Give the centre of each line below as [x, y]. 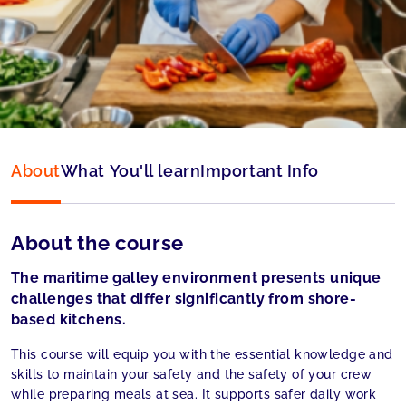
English [170, 62]
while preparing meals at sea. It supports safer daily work [194, 395]
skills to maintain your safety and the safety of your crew [192, 375]
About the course [98, 243]
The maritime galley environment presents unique [196, 278]
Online [167, 18]
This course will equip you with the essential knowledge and [202, 355]
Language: [89, 62]
